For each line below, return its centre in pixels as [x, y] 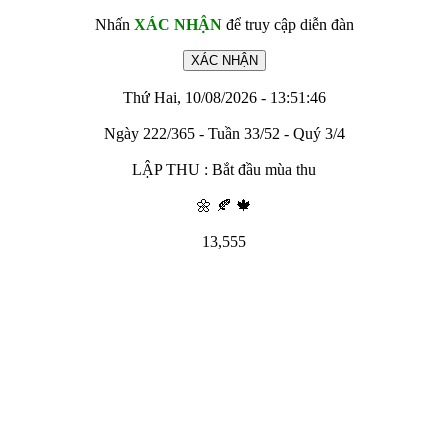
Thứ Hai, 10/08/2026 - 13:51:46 [224, 97]
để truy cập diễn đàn [287, 24]
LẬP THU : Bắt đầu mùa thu [224, 169]
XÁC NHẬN [177, 24]
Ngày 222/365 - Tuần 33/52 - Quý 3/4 [224, 133]
